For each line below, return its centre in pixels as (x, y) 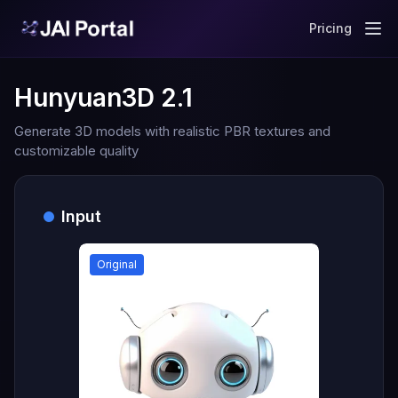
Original (117, 264)
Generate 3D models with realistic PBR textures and (172, 131)
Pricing (330, 28)
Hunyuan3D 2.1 (103, 98)
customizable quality (76, 151)
